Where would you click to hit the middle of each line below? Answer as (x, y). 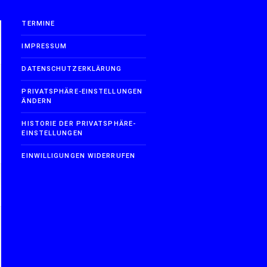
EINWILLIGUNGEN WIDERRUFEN (78, 156)
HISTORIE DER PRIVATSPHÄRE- (79, 124)
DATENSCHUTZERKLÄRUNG (72, 69)
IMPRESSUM (44, 46)
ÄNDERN (37, 101)
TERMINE (38, 24)
